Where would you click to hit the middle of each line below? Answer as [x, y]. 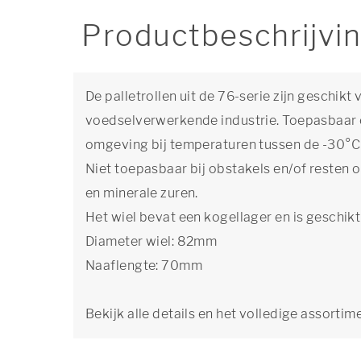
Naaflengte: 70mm [144, 266]
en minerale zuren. [142, 193]
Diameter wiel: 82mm [151, 241]
